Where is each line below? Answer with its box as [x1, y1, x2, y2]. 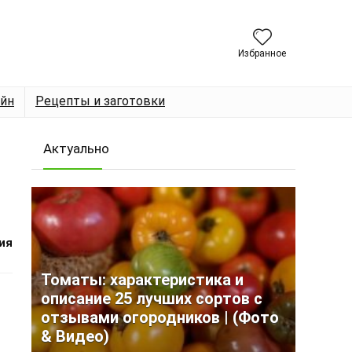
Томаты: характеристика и [41, 270, 244, 289]
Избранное [238, 47, 286, 59]
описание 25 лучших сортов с [41, 289, 262, 308]
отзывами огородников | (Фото [41, 308, 279, 327]
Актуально [43, 141, 109, 156]
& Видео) [41, 327, 109, 346]
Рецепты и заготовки [35, 93, 165, 108]
